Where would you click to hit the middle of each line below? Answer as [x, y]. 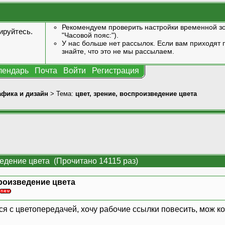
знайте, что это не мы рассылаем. [118, 51]
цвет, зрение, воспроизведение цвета [136, 93]
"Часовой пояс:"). [90, 35]
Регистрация [116, 71]
